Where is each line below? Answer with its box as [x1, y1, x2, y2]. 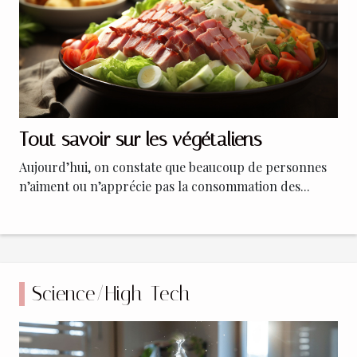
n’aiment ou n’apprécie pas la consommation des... [19, 177, 310, 194]
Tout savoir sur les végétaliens [19, 127, 261, 151]
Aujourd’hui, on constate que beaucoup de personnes [19, 158, 327, 175]
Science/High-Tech [32, 281, 191, 305]
